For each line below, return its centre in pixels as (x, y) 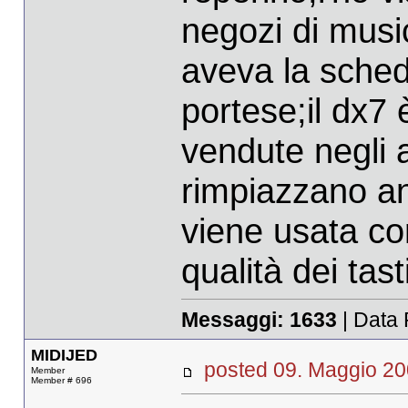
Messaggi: (235, 319)
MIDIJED (64, 356)
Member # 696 (61, 381)
